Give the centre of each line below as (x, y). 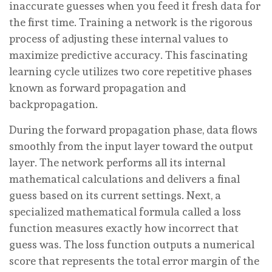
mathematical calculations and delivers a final (124, 178)
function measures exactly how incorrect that (124, 228)
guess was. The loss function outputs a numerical (132, 244)
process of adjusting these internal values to (119, 38)
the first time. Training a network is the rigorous (131, 22)
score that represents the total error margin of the (134, 260)
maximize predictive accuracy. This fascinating (128, 55)
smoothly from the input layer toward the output (131, 146)
